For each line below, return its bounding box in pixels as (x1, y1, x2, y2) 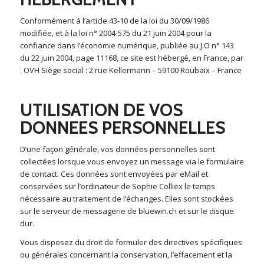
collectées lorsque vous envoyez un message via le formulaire (19, 156, 244, 167)
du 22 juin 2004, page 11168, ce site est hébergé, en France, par (19, 52, 243, 64)
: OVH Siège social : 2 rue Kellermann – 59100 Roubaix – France (19, 65, 242, 76)
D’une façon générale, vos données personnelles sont (19, 144, 215, 155)
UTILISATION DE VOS (19, 100, 183, 121)
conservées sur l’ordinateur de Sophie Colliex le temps (19, 181, 215, 192)
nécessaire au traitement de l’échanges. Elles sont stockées (19, 193, 233, 204)
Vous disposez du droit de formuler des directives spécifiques (19, 237, 242, 248)
